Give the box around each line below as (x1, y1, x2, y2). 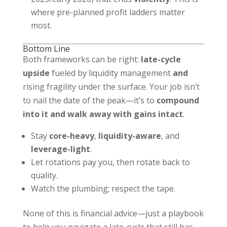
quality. (30, 170, 58, 181)
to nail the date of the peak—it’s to (22, 95, 157, 106)
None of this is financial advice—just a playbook (22, 208, 204, 219)
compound (156, 95, 199, 106)
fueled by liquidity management (49, 67, 173, 79)
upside (22, 67, 50, 79)
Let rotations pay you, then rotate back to (30, 157, 190, 168)
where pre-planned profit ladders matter (30, 7, 185, 18)
